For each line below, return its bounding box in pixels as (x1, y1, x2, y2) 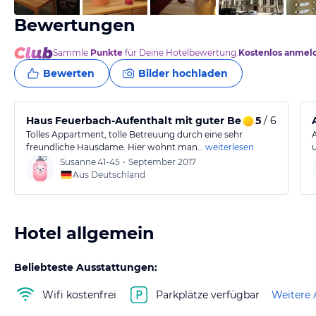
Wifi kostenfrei (42, 288, 116, 301)
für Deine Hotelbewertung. (123, 47, 238, 58)
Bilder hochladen (138, 67, 228, 80)
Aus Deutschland (73, 169, 145, 180)
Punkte (90, 47, 123, 58)
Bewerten (43, 67, 95, 80)
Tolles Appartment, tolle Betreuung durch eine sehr (26, 129, 243, 140)
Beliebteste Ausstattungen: (14, 261, 157, 274)
